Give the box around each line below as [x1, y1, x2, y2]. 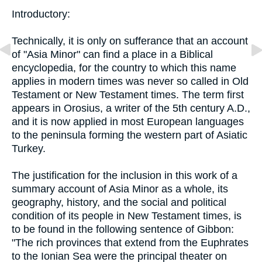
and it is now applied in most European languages [12, 115, 244, 127]
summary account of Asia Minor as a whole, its [12, 182, 228, 195]
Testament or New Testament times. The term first [12, 88, 244, 101]
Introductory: [12, 8, 70, 20]
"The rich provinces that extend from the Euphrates [12, 236, 249, 249]
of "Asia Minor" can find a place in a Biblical [12, 48, 213, 60]
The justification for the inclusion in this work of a [12, 169, 237, 181]
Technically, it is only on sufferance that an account [12, 35, 248, 47]
